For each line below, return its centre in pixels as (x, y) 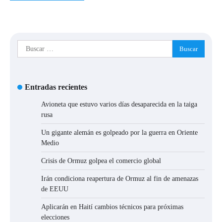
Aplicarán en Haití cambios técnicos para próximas (112, 207)
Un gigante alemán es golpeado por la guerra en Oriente (119, 133)
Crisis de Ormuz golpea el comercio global (101, 161)
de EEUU (55, 189)
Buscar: (29, 46)
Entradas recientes (56, 87)
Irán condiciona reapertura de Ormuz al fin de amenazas (120, 179)
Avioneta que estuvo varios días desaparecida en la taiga (119, 105)
